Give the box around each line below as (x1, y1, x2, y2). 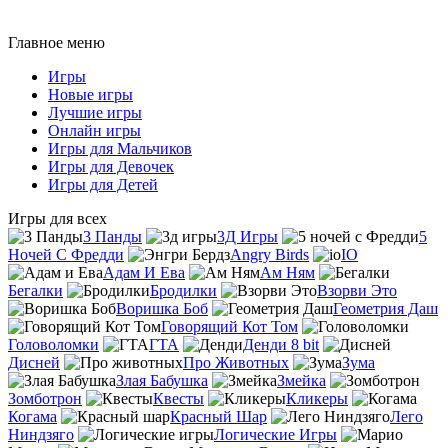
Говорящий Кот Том (161, 318, 298, 336)
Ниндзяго (8, 426, 74, 444)
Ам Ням (260, 264, 315, 282)
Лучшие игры (48, 104, 142, 122)
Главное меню (8, 34, 105, 52)
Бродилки (150, 282, 217, 300)
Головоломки (8, 336, 99, 354)
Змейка (277, 372, 326, 390)
